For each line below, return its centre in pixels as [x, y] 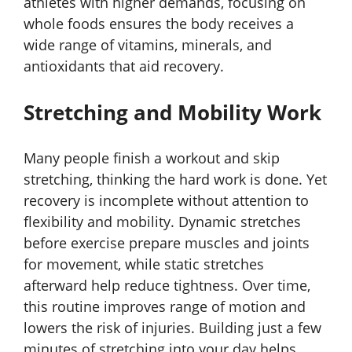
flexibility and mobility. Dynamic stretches [162, 222]
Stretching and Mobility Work [172, 113]
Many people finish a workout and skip [152, 158]
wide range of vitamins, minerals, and [148, 45]
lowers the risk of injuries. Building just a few [172, 328]
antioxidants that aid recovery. [124, 66]
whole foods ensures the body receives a [159, 24]
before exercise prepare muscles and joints [167, 243]
